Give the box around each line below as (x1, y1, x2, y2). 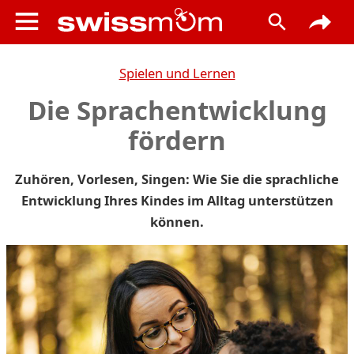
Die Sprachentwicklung (27, 92, 327, 128)
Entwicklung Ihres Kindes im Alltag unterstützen (21, 191, 333, 209)
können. (150, 213, 204, 231)
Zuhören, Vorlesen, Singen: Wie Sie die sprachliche (15, 170, 339, 188)
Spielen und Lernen (119, 64, 235, 82)
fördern (128, 122, 226, 158)
